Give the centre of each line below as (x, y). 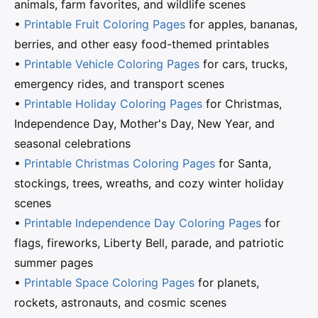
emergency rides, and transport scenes (119, 83)
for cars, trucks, (243, 64)
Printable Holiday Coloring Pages (113, 103)
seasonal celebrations (72, 143)
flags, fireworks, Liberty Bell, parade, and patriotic (149, 242)
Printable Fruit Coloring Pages (105, 24)
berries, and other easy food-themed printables (142, 44)
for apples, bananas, (241, 24)
